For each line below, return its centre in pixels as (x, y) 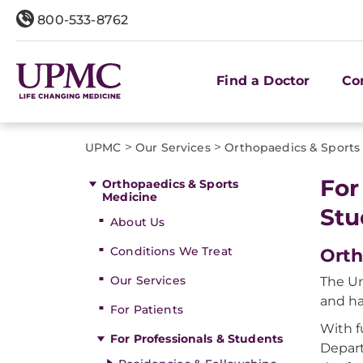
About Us (138, 222)
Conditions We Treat (171, 251)
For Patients (147, 310)
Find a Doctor (263, 80)
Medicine (130, 197)
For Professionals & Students (197, 339)
